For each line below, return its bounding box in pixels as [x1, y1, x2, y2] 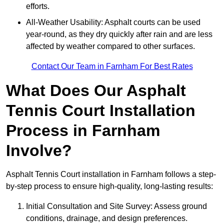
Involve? [6, 141, 72, 160]
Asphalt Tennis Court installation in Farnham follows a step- [6, 170, 216, 179]
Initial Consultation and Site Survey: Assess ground [26, 202, 207, 211]
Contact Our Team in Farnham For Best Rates [31, 62, 193, 71]
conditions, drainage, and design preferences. [26, 214, 187, 223]
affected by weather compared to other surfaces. [26, 42, 197, 51]
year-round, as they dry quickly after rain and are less [26, 30, 212, 39]
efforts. [26, 2, 49, 11]
